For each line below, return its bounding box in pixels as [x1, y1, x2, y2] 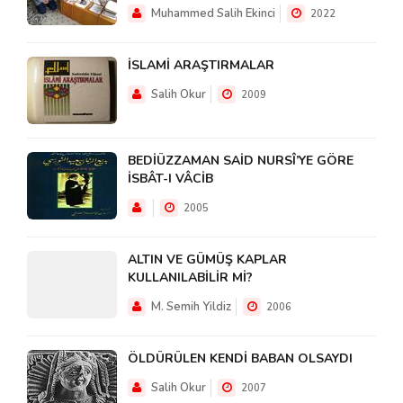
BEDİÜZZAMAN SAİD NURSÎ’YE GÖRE [128, 151, 354, 169]
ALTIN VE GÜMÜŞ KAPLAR [128, 250, 287, 268]
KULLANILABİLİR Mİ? [128, 268, 253, 286]
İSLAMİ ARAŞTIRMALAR [128, 56, 274, 74]
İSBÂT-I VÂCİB [128, 169, 213, 187]
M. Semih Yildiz [151, 298, 231, 315]
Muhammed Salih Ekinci [151, 4, 275, 22]
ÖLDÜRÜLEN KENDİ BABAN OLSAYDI [128, 349, 353, 367]
